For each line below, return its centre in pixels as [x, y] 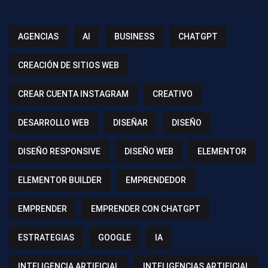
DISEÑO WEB [149, 151]
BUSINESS [134, 36]
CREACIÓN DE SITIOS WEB [68, 65]
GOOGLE [115, 237]
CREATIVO [173, 94]
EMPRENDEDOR [156, 180]
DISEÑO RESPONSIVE [59, 151]
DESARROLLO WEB [54, 122]
